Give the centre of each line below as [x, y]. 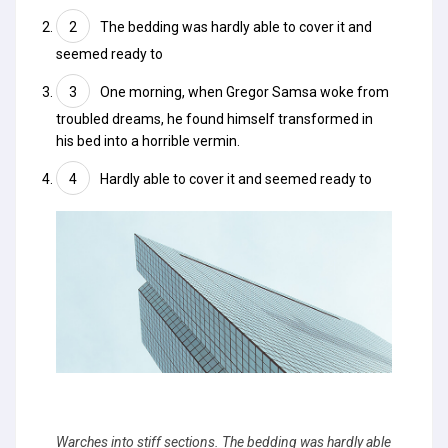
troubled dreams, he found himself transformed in [214, 119]
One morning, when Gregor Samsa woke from [244, 92]
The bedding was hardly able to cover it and [236, 27]
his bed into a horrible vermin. [148, 141]
